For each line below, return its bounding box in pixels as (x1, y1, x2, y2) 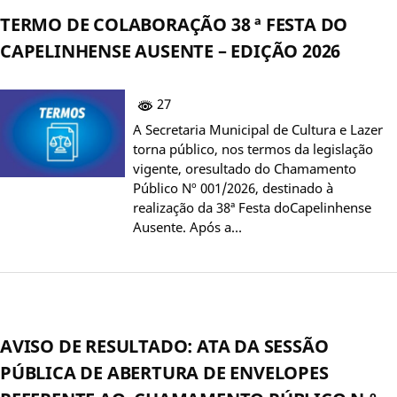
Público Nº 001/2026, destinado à (133, 178, 333, 197)
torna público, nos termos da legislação (133, 139, 373, 158)
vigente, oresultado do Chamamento (133, 159, 356, 177)
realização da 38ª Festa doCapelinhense (133, 198, 371, 216)
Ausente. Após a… (133, 217, 242, 236)
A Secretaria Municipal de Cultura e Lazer (133, 120, 383, 138)
